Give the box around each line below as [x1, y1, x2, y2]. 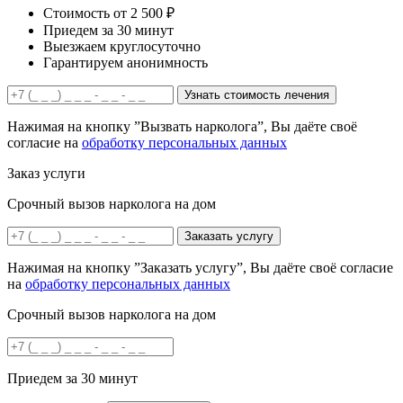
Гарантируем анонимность [43, 54, 208, 70]
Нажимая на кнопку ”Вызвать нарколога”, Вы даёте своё [7, 118, 357, 134]
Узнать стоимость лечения [184, 87, 329, 102]
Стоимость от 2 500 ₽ [43, 4, 175, 21]
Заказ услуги [7, 165, 85, 181]
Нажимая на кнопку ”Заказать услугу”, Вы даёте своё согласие [7, 259, 393, 275]
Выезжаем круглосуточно [43, 38, 201, 54]
